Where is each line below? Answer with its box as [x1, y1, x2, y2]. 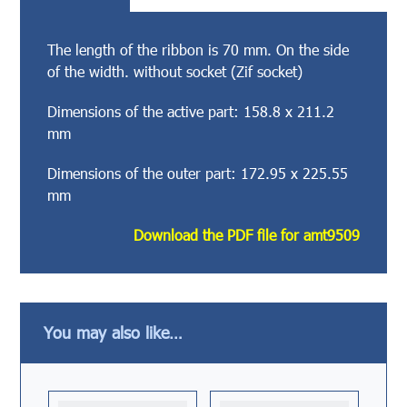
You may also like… [44, 322, 184, 342]
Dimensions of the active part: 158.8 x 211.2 [47, 102, 335, 120]
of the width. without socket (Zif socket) [47, 62, 303, 80]
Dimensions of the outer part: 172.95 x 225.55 [47, 164, 349, 182]
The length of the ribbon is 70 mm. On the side [47, 40, 350, 58]
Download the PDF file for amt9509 [133, 225, 360, 243]
